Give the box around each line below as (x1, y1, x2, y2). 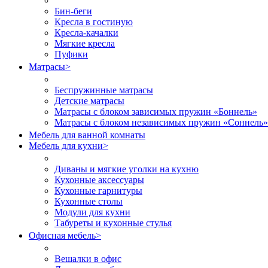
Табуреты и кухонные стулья (54, 218, 172, 228)
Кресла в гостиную (54, 17, 133, 27)
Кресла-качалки (54, 28, 118, 38)
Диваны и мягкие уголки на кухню (54, 164, 199, 174)
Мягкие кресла (54, 38, 115, 48)
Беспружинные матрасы (54, 85, 153, 95)
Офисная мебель (29, 230, 96, 240)
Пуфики (54, 49, 88, 59)
